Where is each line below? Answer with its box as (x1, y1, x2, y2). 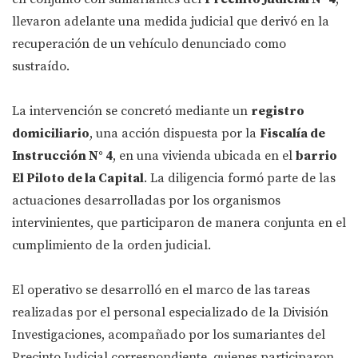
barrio (296, 148, 337, 165)
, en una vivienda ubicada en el (113, 148, 296, 165)
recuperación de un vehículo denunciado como (12, 36, 286, 53)
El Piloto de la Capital (12, 170, 144, 187)
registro (251, 103, 304, 120)
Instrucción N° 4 (12, 148, 113, 165)
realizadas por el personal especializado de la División (12, 304, 328, 321)
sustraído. (12, 58, 70, 75)
